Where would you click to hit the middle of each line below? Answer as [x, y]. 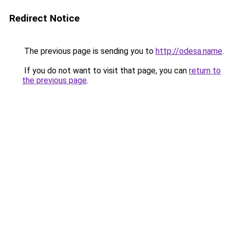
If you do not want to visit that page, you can [106, 71]
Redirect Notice [44, 18]
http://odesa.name [189, 51]
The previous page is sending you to [89, 51]
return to [205, 71]
